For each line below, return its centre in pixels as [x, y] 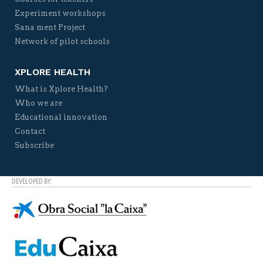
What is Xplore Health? [61, 89]
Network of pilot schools [62, 41]
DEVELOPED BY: [32, 181]
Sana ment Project [50, 27]
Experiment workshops [60, 13]
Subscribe [34, 145]
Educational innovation [61, 117]
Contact [30, 131]
